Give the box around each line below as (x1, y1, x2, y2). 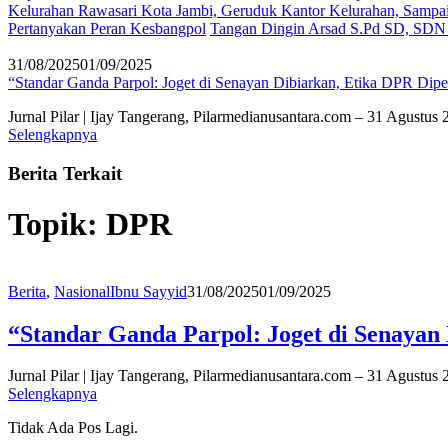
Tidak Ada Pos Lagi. (8, 419, 138, 437)
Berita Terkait (8, 162, 122, 184)
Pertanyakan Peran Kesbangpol (8, 20, 206, 37)
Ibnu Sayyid (110, 282, 187, 300)
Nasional (54, 282, 110, 300)
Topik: (8, 206, 106, 243)
